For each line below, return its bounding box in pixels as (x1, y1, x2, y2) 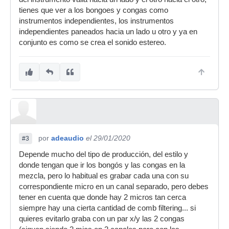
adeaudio (51, 134, 84, 142)
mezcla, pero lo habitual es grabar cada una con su (19, 172, 189, 180)
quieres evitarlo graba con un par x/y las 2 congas (19, 215, 185, 223)
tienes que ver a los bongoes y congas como (19, 6, 168, 14)
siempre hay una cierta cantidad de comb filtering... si (19, 204, 196, 212)
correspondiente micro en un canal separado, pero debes (19, 182, 209, 191)
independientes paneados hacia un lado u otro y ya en (19, 28, 197, 36)
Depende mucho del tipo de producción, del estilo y (19, 150, 188, 158)
